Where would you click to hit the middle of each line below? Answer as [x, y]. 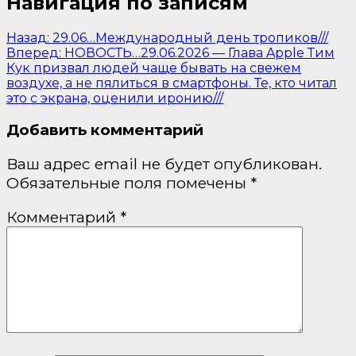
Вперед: [34, 53]
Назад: [28, 38]
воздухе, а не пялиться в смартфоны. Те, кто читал [172, 83]
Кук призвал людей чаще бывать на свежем [154, 68]
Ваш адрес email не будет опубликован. [164, 164]
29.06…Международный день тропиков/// [190, 38]
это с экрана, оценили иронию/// [115, 99]
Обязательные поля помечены [128, 183]
